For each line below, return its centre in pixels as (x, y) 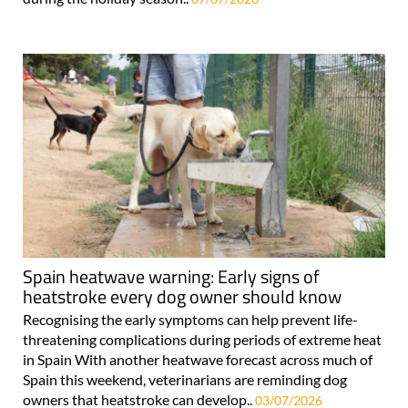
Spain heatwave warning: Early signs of (171, 276)
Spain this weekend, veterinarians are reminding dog (185, 379)
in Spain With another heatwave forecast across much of (198, 359)
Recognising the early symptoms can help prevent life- (190, 319)
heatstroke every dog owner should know (182, 296)
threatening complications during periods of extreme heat (202, 339)
